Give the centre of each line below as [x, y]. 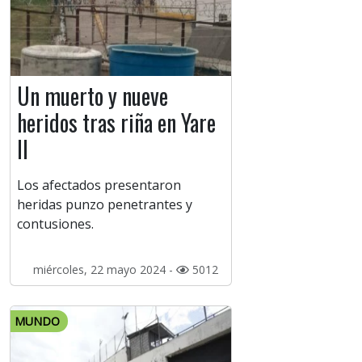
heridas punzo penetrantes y [105, 205]
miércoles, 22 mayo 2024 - [104, 270]
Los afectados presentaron [99, 185]
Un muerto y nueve [93, 96]
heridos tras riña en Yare [116, 123]
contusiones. [55, 224]
